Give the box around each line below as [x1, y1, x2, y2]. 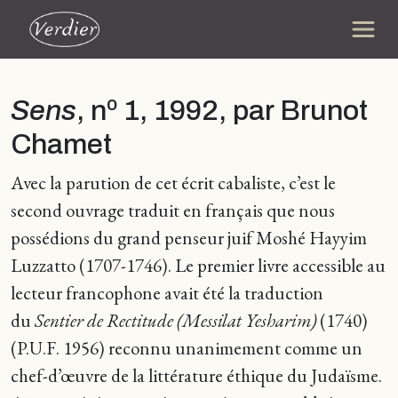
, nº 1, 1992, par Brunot [76, 95, 368, 126]
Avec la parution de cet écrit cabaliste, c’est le [11, 171, 336, 195]
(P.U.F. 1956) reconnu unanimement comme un [11, 336, 362, 360]
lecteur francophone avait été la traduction [11, 281, 323, 305]
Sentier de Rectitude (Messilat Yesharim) [35, 308, 316, 332]
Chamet [11, 129, 112, 160]
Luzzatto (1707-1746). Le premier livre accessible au [11, 253, 386, 277]
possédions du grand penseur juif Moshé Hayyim [11, 226, 367, 250]
